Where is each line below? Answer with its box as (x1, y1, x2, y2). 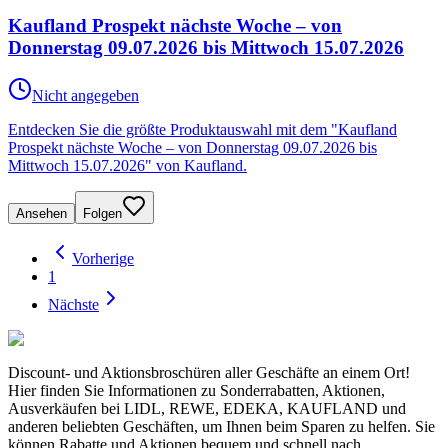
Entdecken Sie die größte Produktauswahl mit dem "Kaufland (8, 121, 397, 139)
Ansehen (16, 206, 67, 222)
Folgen (83, 206, 122, 222)
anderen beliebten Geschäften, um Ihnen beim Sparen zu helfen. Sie (8, 418, 435, 436)
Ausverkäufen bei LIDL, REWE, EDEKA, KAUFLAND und (8, 400, 406, 418)
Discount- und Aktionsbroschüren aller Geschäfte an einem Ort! (8, 364, 410, 382)
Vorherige (72, 250, 134, 268)
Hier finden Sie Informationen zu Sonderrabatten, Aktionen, (8, 382, 385, 400)
